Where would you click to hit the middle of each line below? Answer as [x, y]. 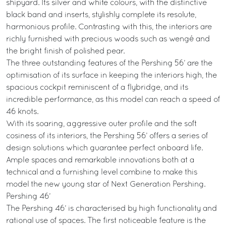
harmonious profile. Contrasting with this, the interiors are [109, 27]
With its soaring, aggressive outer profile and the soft [101, 124]
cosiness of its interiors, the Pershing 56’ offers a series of [107, 136]
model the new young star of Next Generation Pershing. [106, 185]
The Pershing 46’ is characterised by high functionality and [111, 209]
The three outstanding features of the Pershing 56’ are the [109, 64]
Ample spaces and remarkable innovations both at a [100, 160]
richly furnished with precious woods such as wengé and [108, 39]
